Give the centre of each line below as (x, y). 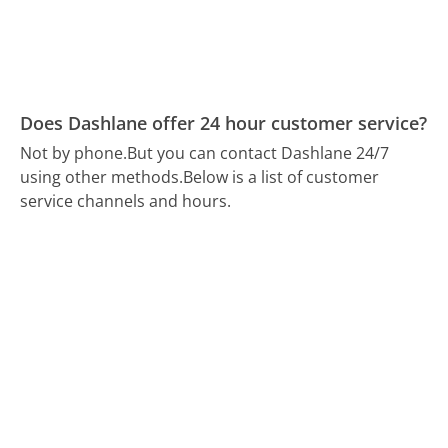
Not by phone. (74, 153)
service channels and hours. (126, 201)
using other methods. (102, 177)
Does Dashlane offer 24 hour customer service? (224, 122)
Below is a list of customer (281, 177)
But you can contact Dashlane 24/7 (258, 153)
